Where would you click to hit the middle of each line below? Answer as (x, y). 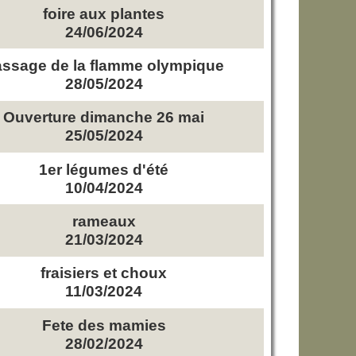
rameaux (104, 221)
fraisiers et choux (104, 273)
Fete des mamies (104, 325)
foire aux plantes (104, 13)
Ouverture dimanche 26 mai (104, 117)
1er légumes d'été (104, 169)
